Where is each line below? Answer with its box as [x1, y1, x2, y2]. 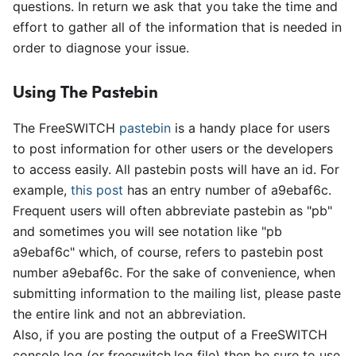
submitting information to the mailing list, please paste [13, 285, 341, 301]
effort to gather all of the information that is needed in [13, 19, 342, 35]
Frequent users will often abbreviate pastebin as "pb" [13, 203, 332, 219]
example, [13, 182, 71, 198]
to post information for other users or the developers [13, 141, 333, 157]
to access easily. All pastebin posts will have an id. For [13, 161, 339, 177]
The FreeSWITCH [13, 120, 119, 136]
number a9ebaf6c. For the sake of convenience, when [13, 265, 335, 281]
